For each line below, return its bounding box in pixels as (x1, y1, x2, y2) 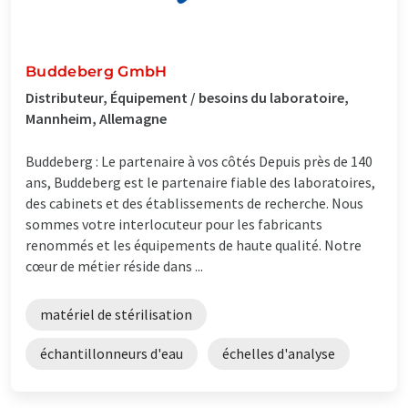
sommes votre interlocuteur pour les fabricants (25, 214, 322, 233)
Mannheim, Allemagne (25, 108, 167, 127)
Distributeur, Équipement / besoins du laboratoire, (25, 87, 349, 107)
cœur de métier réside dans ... (25, 256, 203, 275)
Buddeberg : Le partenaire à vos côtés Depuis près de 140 (25, 151, 372, 170)
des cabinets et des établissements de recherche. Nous (25, 193, 363, 212)
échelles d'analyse (222, 343, 335, 362)
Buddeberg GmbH (25, 62, 168, 80)
